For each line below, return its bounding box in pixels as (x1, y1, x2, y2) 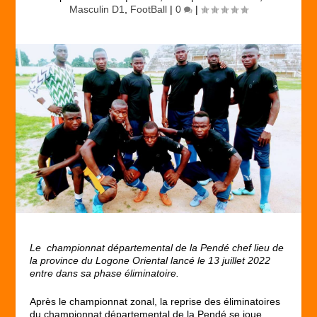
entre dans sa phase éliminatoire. (30, 267, 180, 279)
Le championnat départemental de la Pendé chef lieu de (30, 241, 284, 253)
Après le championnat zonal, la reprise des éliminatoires (30, 296, 281, 308)
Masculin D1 (69, 4, 125, 15)
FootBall (130, 4, 167, 15)
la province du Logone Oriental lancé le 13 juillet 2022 (30, 254, 271, 266)
